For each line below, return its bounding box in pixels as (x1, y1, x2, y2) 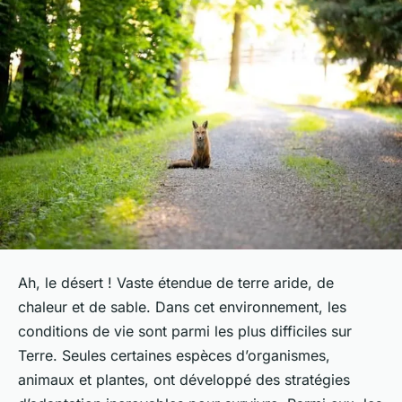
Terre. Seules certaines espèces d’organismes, (18, 346, 330, 365)
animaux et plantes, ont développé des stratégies (18, 371, 350, 389)
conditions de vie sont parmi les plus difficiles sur (18, 322, 352, 341)
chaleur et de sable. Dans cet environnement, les (18, 298, 346, 317)
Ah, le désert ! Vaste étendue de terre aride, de (18, 274, 334, 293)
